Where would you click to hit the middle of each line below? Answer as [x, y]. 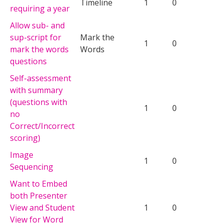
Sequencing [32, 167]
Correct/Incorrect [42, 126]
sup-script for [36, 37]
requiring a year [40, 8]
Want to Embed [39, 183]
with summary [36, 90]
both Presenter [39, 195]
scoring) [25, 138]
